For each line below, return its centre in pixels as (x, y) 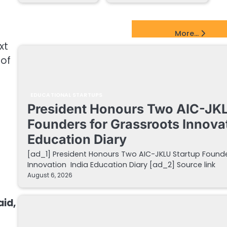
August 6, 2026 (50, 176)
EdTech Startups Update (78, 29)
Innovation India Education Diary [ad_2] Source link (121, 165)
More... (187, 34)
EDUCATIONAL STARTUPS (66, 95)
